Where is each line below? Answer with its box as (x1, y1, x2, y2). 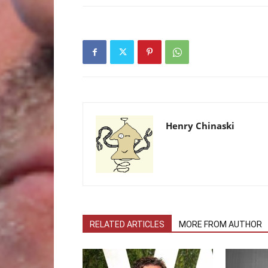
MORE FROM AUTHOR (179, 220, 262, 229)
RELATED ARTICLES (90, 220, 165, 229)
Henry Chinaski (166, 120, 234, 132)
